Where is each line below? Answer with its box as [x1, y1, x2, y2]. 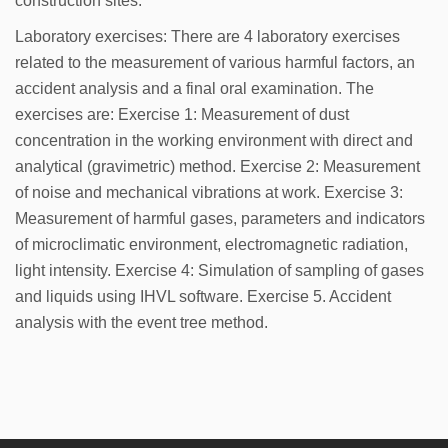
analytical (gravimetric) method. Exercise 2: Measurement [15, 158, 420, 175]
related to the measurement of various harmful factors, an [15, 54, 415, 71]
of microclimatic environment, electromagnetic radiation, [15, 236, 408, 253]
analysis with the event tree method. [15, 314, 268, 331]
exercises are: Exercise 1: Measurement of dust [15, 106, 349, 123]
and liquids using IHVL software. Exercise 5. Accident [15, 288, 391, 305]
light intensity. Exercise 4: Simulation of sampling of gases [15, 262, 424, 279]
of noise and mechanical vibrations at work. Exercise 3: [15, 184, 403, 201]
